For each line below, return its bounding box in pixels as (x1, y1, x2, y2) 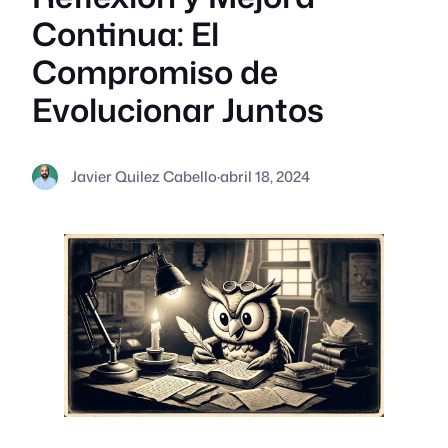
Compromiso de (32, 49, 278, 95)
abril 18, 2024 (219, 165, 310, 187)
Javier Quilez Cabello (70, 165, 217, 187)
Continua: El (32, 11, 219, 57)
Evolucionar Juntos (32, 87, 324, 133)
